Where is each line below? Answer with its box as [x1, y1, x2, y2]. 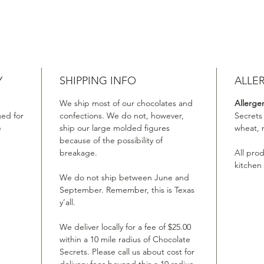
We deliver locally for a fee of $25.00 [60, 222, 191, 232]
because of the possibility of [60, 135, 163, 146]
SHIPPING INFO [60, 74, 136, 87]
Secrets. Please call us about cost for [60, 246, 194, 257]
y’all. [60, 197, 78, 207]
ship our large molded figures [60, 123, 170, 133]
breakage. [60, 147, 97, 158]
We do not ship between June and [60, 172, 189, 183]
